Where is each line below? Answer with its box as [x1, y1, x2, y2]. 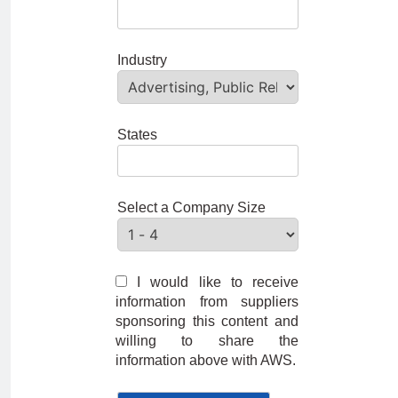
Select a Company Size [117, 199, 266, 215]
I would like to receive [137, 274, 299, 290]
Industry [117, 52, 167, 68]
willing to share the [115, 332, 298, 348]
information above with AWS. [115, 352, 296, 368]
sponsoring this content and [115, 313, 298, 329]
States [117, 126, 157, 142]
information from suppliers [115, 293, 298, 309]
